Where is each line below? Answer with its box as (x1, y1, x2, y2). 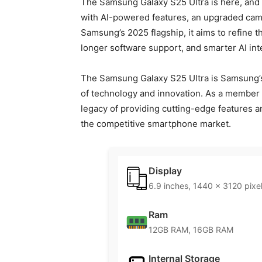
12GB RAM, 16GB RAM (149, 225, 233, 235)
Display (149, 165, 182, 177)
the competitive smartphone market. (81, 118, 231, 130)
